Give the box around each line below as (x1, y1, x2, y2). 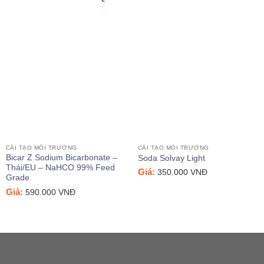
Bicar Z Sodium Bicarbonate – (5, 153, 117, 163)
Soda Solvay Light (137, 153, 205, 163)
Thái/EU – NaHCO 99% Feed (5, 163, 115, 173)
